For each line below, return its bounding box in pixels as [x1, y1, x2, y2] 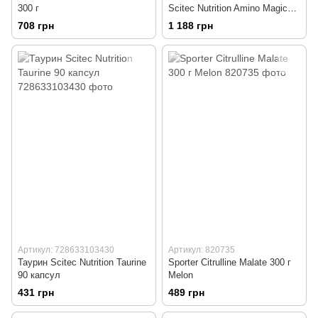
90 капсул [18, 269, 60, 280]
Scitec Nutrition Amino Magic [168, 2, 287, 13]
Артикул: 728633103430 [18, 244, 114, 255]
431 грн [18, 286, 54, 298]
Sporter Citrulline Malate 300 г [168, 256, 291, 268]
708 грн [18, 19, 54, 31]
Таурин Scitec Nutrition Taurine [18, 256, 146, 268]
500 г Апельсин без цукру [168, 15, 278, 26]
